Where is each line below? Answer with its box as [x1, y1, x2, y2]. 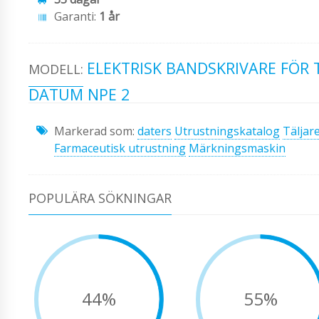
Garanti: [54, 9, 99, 25]
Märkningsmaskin [189, 140, 286, 156]
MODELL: [28, 61, 83, 78]
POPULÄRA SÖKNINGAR [28, 189, 172, 206]
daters [137, 122, 172, 139]
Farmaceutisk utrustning [54, 140, 186, 156]
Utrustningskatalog [174, 122, 280, 139]
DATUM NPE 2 [28, 83, 130, 105]
